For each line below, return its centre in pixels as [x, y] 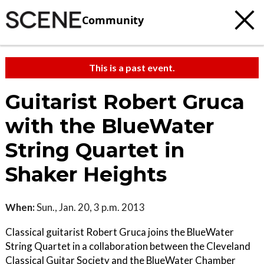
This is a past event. [132, 67]
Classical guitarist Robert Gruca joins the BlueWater [120, 232]
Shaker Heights [86, 174]
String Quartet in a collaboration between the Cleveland [128, 246]
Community [113, 20]
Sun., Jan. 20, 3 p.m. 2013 [90, 207]
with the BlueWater [110, 126]
